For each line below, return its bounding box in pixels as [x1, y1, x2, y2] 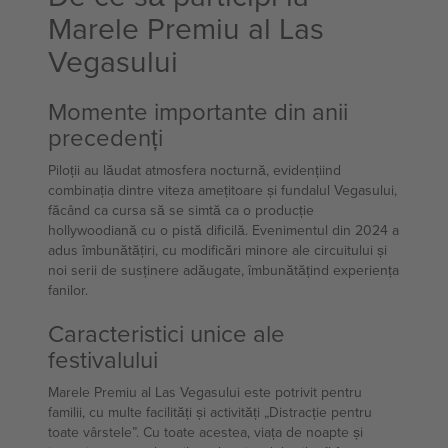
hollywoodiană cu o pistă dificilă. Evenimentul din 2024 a [48, 220, 399, 240]
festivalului [48, 342, 158, 376]
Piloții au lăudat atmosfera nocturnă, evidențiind [48, 160, 341, 180]
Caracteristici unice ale [48, 316, 285, 350]
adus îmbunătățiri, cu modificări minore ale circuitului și [48, 240, 387, 260]
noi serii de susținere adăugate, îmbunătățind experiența [48, 260, 399, 280]
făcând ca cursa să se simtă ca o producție [48, 200, 314, 220]
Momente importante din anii [48, 94, 348, 128]
